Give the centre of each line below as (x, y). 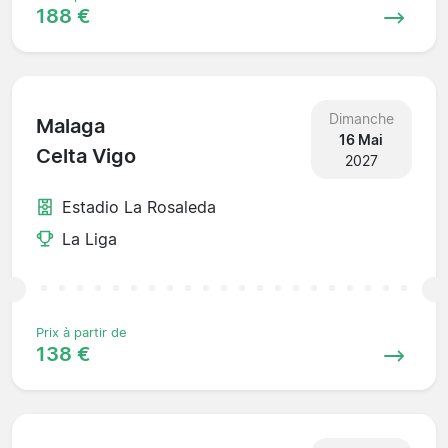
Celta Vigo (86, 156)
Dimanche (361, 118)
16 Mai (361, 139)
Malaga (70, 126)
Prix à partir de (81, 332)
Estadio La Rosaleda (139, 206)
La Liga (89, 238)
